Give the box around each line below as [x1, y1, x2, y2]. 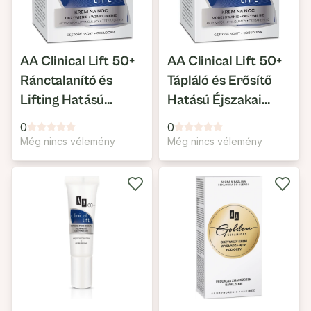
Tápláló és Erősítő [167, 73, 272, 89]
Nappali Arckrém [20, 112, 124, 128]
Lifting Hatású [20, 92, 105, 108]
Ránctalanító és [20, 73, 113, 89]
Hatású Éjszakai [167, 92, 262, 108]
